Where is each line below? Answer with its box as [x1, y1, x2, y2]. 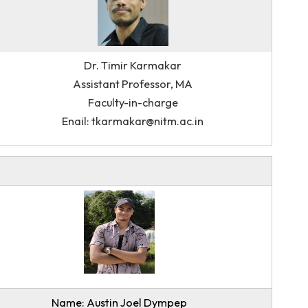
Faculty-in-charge [166, 140, 267, 156]
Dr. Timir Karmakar [162, 99, 271, 115]
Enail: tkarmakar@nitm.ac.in [137, 161, 295, 177]
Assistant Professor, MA [149, 120, 283, 135]
